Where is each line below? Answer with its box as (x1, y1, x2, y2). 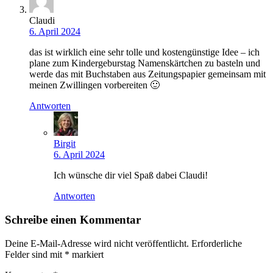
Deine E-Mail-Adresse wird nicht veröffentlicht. (5, 238, 189, 249)
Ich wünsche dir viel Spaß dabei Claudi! (54, 170, 208, 181)
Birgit (54, 138, 76, 149)
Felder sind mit (5, 249, 65, 260)
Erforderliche (191, 238, 242, 249)
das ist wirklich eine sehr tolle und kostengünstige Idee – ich (29, 47, 260, 58)
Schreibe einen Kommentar (5, 213, 141, 226)
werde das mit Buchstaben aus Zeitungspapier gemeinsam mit (29, 69, 266, 80)
